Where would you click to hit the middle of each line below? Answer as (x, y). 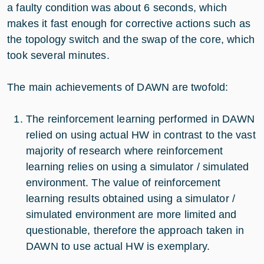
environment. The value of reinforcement (123, 183)
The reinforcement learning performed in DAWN (140, 119)
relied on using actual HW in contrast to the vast (141, 135)
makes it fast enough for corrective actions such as (129, 24)
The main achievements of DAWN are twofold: (118, 88)
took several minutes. (60, 56)
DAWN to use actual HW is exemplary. (118, 247)
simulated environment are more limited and (131, 215)
